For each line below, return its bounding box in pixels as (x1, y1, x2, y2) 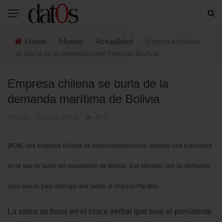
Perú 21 (7, 113, 30, 121)
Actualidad (96, 36, 133, 46)
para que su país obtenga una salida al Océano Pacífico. (7, 183, 160, 190)
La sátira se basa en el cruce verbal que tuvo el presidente (7, 207, 212, 216)
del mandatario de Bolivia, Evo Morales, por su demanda (56, 163, 210, 169)
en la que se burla (7, 163, 56, 169)
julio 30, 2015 (38, 113, 78, 121)
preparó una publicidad (149, 142, 212, 149)
